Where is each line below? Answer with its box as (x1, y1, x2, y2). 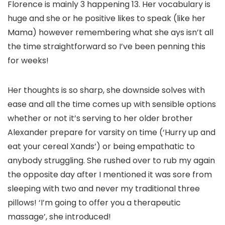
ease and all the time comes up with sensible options (8, 98, 216, 110)
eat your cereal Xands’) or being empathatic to (8, 140, 195, 152)
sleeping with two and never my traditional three (8, 182, 200, 194)
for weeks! (8, 54, 49, 66)
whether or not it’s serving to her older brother (8, 112, 193, 124)
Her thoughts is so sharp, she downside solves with (8, 84, 205, 96)
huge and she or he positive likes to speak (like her (8, 12, 205, 24)
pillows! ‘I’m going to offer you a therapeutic (8, 196, 181, 208)
